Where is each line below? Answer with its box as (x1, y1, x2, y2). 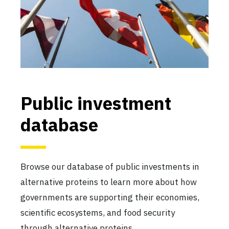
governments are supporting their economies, (20, 192, 199, 203)
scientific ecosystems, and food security (20, 207, 175, 219)
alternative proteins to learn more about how (20, 176, 197, 188)
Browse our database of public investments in (20, 161, 199, 173)
